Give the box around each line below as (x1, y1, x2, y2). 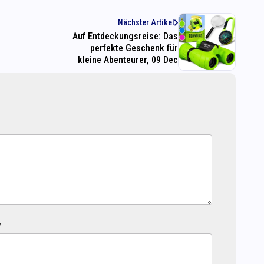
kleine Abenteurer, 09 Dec (78, 54, 178, 66)
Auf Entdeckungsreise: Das (72, 31, 178, 42)
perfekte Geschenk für (90, 42, 178, 54)
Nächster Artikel (118, 18, 174, 28)
